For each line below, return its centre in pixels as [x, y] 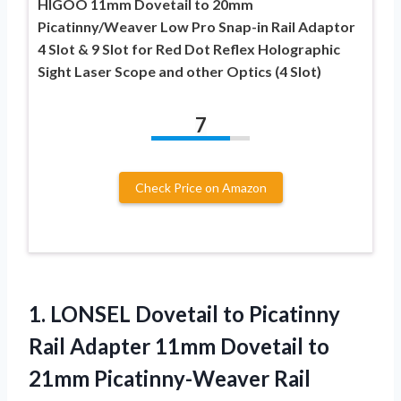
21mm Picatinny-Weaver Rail [170, 378]
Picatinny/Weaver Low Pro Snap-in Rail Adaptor [196, 26]
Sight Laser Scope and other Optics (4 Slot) [179, 71]
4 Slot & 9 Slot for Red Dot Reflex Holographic [189, 48]
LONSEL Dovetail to [147, 313]
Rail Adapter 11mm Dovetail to [179, 346]
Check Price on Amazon [200, 187]
